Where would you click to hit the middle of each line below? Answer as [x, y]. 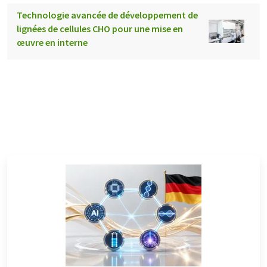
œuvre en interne [52, 42]
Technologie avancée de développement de [107, 15]
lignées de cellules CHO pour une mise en [100, 28]
